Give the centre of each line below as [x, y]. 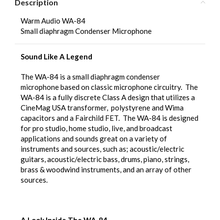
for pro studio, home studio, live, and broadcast [96, 128]
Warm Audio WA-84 [53, 20]
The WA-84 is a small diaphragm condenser [90, 76]
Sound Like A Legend [56, 56]
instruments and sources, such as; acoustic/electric [102, 149]
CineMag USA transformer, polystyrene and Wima [102, 107]
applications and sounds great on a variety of [94, 138]
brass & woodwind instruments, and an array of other [106, 169]
